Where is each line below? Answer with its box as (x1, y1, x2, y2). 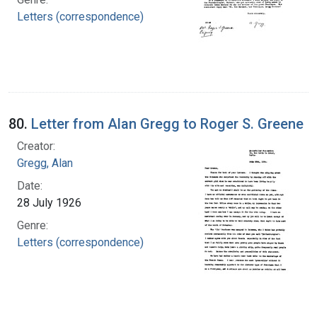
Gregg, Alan (17, 156, 73, 170)
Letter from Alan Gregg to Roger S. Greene (31, 115, 304, 132)
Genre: (17, 218, 48, 232)
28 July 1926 (17, 195, 81, 209)
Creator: (17, 139, 55, 153)
